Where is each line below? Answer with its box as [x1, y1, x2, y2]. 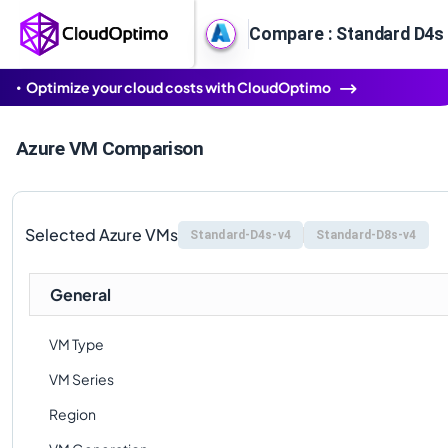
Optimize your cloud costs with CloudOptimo [26, 78, 331, 96]
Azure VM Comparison [16, 137, 204, 160]
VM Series [49, 370, 114, 388]
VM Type [49, 335, 104, 353]
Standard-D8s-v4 [315, 228, 417, 242]
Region [49, 405, 96, 423]
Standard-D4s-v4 [190, 228, 291, 242]
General [50, 284, 111, 305]
